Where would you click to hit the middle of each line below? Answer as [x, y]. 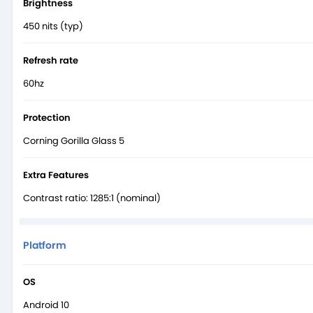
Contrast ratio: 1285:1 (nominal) [92, 198]
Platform [45, 245]
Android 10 [46, 305]
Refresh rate [51, 60]
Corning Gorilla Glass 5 [74, 140]
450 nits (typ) [53, 26]
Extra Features [56, 175]
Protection [47, 117]
